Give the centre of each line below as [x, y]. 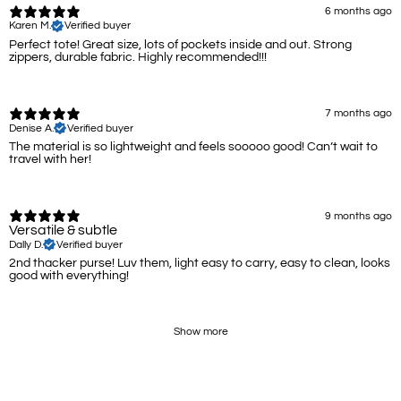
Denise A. [31, 128]
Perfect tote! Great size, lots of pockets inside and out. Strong [180, 44]
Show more [200, 332]
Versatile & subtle [63, 230]
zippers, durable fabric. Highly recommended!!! [138, 57]
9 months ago [358, 216]
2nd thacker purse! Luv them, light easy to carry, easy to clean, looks [200, 264]
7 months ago [358, 114]
